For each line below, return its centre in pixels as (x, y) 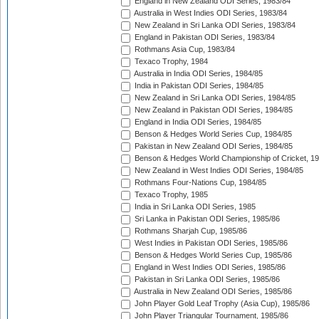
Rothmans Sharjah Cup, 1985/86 (190, 231)
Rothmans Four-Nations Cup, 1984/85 (199, 183)
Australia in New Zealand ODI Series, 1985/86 (212, 292)
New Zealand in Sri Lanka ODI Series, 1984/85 (214, 98)
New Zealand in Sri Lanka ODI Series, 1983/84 (214, 25)
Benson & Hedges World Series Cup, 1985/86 (212, 255)
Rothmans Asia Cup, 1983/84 (184, 49)
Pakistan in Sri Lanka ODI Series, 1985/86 (206, 279)
